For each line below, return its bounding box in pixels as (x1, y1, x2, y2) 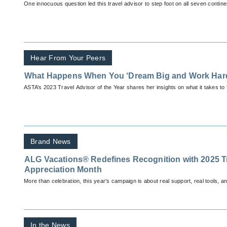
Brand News (30, 137, 71, 146)
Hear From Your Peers (30, 54, 105, 62)
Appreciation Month (24, 165, 102, 174)
